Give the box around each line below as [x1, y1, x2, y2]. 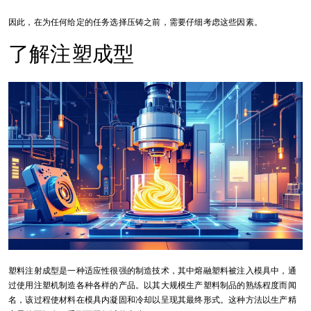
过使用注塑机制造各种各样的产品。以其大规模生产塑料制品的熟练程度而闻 [8, 280, 296, 292]
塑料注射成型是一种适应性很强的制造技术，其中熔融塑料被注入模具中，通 [8, 265, 296, 277]
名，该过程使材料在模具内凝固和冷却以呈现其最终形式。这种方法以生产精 [8, 294, 296, 306]
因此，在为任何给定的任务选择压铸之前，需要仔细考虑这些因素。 [8, 17, 262, 28]
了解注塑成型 [8, 40, 135, 68]
